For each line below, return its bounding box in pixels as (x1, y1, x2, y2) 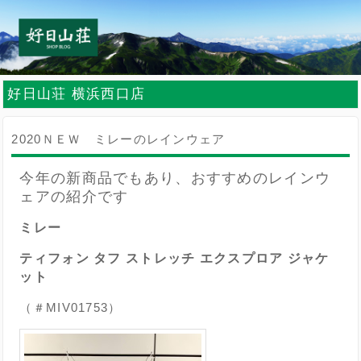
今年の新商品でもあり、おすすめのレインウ (19, 170, 331, 187)
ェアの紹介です (19, 189, 129, 205)
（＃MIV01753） (19, 301, 122, 315)
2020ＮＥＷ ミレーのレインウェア (11, 132, 226, 147)
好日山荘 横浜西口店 (7, 86, 146, 102)
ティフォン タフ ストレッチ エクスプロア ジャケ (19, 251, 330, 266)
